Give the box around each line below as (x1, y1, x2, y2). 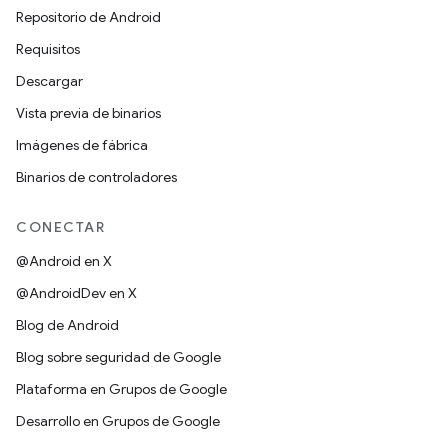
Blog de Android (16, 316, 119, 334)
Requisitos (16, 40, 80, 58)
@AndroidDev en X (16, 284, 137, 302)
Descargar (16, 72, 83, 90)
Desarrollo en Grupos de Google (16, 412, 220, 430)
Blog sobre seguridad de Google (16, 348, 221, 366)
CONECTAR (16, 218, 105, 236)
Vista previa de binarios (16, 104, 161, 122)
